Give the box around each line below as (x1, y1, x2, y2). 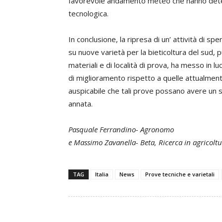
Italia (95, 170, 109, 178)
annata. (68, 99, 93, 109)
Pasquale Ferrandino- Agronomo (68, 124, 174, 134)
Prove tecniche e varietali (145, 170, 215, 178)
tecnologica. (68, 8, 109, 18)
